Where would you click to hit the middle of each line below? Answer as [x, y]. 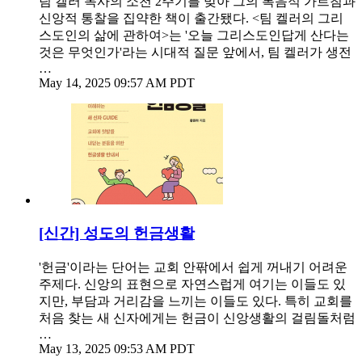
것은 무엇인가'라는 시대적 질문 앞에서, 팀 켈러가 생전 [195, 53]
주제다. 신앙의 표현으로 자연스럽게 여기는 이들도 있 [192, 284]
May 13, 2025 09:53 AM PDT [117, 348]
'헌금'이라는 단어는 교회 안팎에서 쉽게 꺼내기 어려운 [193, 267]
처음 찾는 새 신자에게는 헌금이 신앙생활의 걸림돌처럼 [197, 318]
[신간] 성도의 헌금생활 [117, 233]
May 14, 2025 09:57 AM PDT [117, 83]
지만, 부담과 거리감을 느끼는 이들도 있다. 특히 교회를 [196, 301]
